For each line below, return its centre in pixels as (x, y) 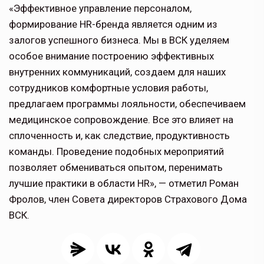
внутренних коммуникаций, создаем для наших (117, 72)
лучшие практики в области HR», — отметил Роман (124, 184)
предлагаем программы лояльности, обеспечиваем (127, 104)
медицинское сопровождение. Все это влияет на (121, 120)
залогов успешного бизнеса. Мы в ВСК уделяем (119, 40)
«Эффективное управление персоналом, (100, 9)
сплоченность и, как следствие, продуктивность (119, 136)
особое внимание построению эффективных (111, 56)
